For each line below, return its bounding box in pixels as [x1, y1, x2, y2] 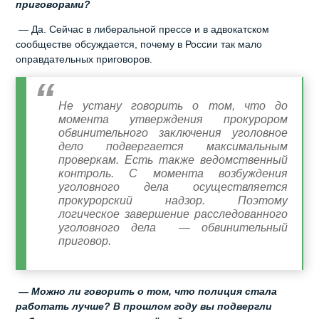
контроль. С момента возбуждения [58, 167, 288, 179]
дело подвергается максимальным [58, 140, 288, 152]
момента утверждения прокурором [58, 113, 288, 125]
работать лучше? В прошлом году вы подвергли [16, 300, 273, 312]
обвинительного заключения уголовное [58, 126, 288, 139]
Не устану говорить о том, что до [58, 99, 288, 112]
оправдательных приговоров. [16, 53, 153, 65]
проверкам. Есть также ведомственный [58, 153, 288, 166]
